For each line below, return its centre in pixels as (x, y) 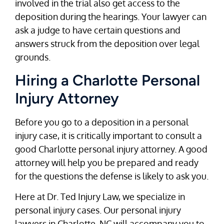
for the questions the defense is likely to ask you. (112, 176)
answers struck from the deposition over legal (107, 44)
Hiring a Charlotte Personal (107, 80)
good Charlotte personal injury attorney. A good (111, 149)
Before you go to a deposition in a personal (102, 122)
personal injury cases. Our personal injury (98, 210)
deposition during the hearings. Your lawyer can (111, 17)
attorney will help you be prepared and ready (107, 162)
